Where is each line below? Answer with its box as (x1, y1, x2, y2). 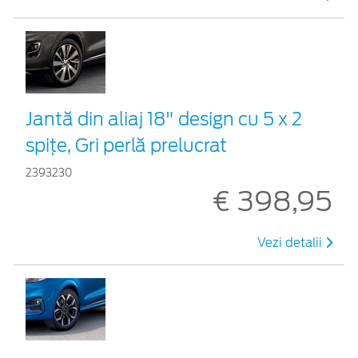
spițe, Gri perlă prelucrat (26, 134, 227, 156)
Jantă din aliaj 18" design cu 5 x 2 (26, 108, 302, 129)
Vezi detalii (257, 235, 325, 250)
